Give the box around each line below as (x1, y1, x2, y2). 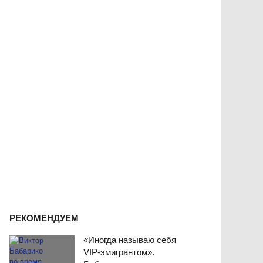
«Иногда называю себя (83, 234, 176, 245)
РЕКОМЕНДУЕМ (9, 213, 79, 223)
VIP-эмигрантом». (83, 247, 154, 257)
